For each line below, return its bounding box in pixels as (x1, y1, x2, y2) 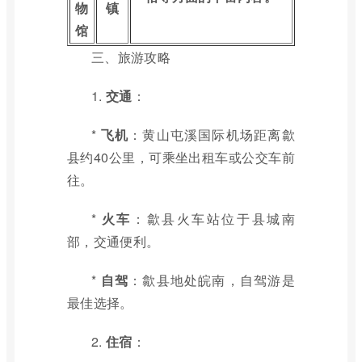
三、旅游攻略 (91, 48, 170, 66)
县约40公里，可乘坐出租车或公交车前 (67, 148, 295, 166)
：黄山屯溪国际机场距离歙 (128, 125, 295, 144)
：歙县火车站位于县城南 (132, 209, 295, 228)
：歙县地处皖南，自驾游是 (128, 271, 295, 289)
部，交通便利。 (67, 232, 160, 250)
